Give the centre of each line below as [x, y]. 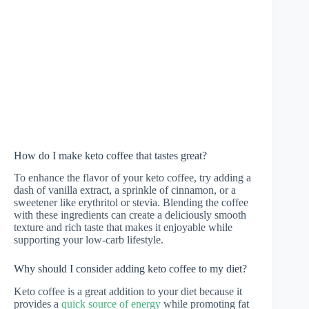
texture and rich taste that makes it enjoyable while [123, 228]
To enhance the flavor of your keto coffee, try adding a [132, 178]
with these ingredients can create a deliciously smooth [130, 215]
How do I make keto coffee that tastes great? [110, 155]
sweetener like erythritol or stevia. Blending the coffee [131, 203]
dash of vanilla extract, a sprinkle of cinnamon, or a [125, 190]
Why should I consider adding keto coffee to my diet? [130, 269]
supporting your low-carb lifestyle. [89, 240]
